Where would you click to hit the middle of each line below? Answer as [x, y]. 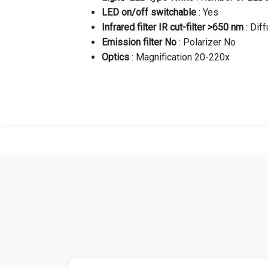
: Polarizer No [206, 42]
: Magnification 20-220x [179, 57]
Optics [115, 57]
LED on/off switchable [149, 12]
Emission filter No [139, 42]
